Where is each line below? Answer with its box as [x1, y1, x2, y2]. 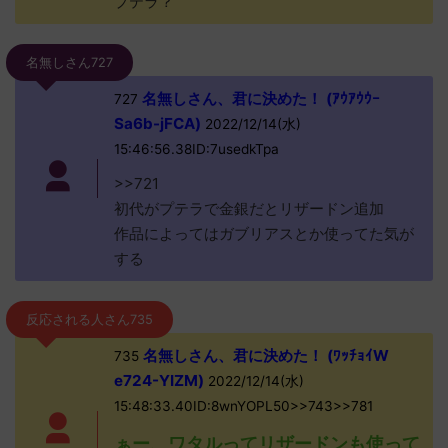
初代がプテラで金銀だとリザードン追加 [113, 199, 384, 218]
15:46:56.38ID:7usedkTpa [113, 141, 279, 157]
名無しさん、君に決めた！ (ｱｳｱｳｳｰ [137, 89, 380, 108]
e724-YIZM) [113, 371, 204, 390]
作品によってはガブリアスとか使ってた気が [113, 224, 414, 243]
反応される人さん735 [26, 312, 153, 327]
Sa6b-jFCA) [113, 114, 201, 133]
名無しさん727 [26, 55, 113, 70]
